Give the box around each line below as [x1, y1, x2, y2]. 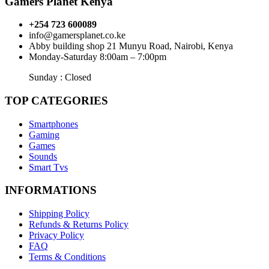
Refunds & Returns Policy [29, 219, 128, 230]
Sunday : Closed [29, 72, 91, 83]
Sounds [29, 151, 57, 162]
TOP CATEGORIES [5, 94, 108, 107]
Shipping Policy [29, 208, 89, 219]
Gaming [29, 129, 59, 140]
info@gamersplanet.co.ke [29, 30, 125, 41]
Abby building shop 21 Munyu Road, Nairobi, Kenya [29, 41, 233, 52]
